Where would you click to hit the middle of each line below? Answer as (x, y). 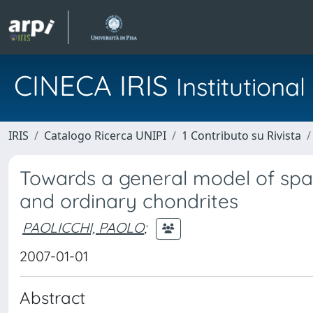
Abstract (52, 298)
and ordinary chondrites (129, 201)
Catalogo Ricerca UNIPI (105, 136)
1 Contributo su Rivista (241, 136)
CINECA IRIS (95, 85)
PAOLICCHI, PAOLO (83, 227)
